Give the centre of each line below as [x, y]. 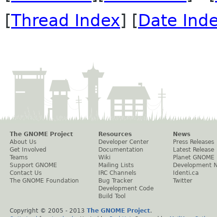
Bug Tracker [116, 181]
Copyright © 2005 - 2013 [48, 211]
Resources [115, 134]
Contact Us [26, 173]
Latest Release [194, 150]
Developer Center [124, 142]
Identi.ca [186, 173]
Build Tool [112, 196]
